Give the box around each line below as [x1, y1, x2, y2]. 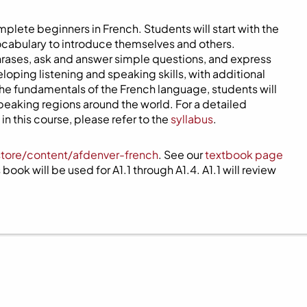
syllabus [171, 111, 213, 126]
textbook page [205, 147, 283, 162]
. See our [158, 147, 205, 162]
